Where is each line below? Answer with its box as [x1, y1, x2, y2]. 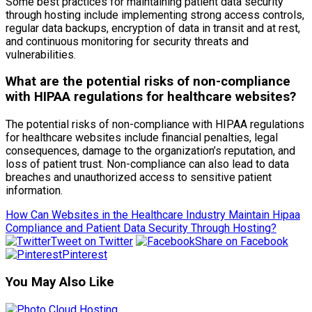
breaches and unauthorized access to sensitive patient [6, 171, 272, 185]
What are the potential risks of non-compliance [6, 74, 290, 90]
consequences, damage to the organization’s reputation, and [6, 144, 295, 158]
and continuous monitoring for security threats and [6, 34, 249, 48]
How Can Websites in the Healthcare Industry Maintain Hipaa [6, 208, 300, 222]
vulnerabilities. [6, 47, 76, 61]
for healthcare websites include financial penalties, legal [6, 131, 278, 145]
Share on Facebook [195, 235, 288, 249]
